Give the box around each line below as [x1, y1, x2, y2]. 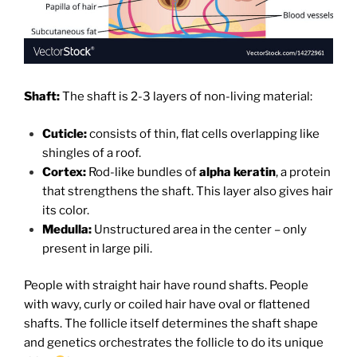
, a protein [275, 164, 331, 179]
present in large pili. [41, 241, 152, 256]
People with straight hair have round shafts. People [24, 278, 308, 293]
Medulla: [41, 222, 92, 237]
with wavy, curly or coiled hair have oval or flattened [24, 297, 310, 312]
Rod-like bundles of [85, 164, 199, 179]
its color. [41, 202, 89, 218]
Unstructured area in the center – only [91, 222, 307, 237]
